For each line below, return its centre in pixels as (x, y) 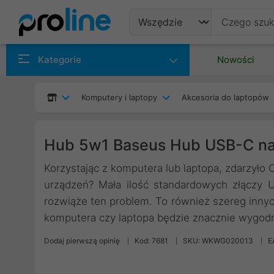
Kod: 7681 (151, 241)
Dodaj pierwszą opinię (82, 241)
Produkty (165, 51)
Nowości (236, 60)
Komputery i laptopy (119, 97)
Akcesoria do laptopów (225, 97)
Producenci (172, 81)
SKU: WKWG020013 (218, 241)
